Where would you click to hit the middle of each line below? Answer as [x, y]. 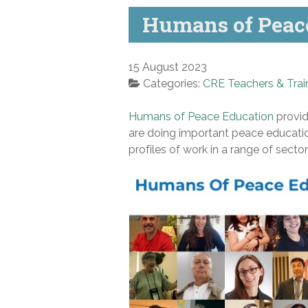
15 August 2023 [168, 67]
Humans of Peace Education [201, 117]
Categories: [173, 84]
